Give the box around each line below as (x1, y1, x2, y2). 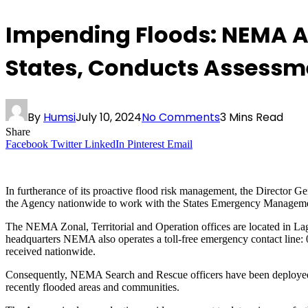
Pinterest (127, 138, 164, 151)
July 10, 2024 (76, 109, 142, 126)
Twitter (51, 138, 82, 151)
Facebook (5, 138, 48, 151)
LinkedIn (85, 138, 124, 151)
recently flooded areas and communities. (5, 281, 179, 294)
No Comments (142, 109, 220, 126)
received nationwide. (5, 245, 96, 258)
